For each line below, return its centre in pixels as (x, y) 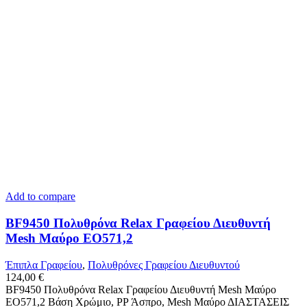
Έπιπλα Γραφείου (44, 265)
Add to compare (40, 197)
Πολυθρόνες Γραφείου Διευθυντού (164, 265)
